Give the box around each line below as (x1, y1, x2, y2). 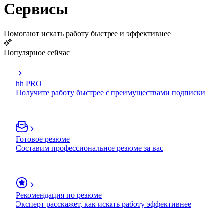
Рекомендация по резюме (16, 190, 102, 199)
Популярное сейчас (4, 48, 70, 57)
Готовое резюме (16, 134, 70, 143)
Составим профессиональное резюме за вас (16, 143, 163, 152)
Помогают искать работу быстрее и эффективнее (4, 29, 171, 38)
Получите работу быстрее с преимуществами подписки (16, 88, 205, 97)
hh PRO (16, 79, 42, 88)
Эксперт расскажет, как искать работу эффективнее (16, 199, 191, 208)
